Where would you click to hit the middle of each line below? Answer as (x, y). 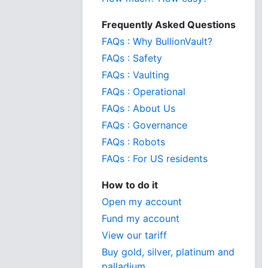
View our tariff (134, 235)
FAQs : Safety (132, 58)
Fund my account (141, 218)
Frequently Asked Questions (169, 25)
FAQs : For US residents (155, 159)
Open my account (142, 202)
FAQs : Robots (133, 142)
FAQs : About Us (138, 108)
